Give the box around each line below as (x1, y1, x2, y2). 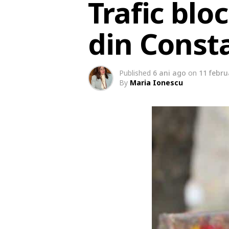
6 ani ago (153, 68, 186, 78)
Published (119, 68, 151, 78)
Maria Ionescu (130, 78, 183, 87)
